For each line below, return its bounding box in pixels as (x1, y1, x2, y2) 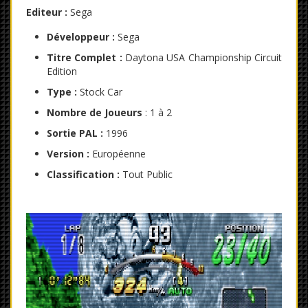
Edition (47, 65, 77, 78)
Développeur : (47, 30, 115, 44)
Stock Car (77, 85, 122, 99)
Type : (47, 85, 77, 99)
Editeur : (26, 5, 67, 19)
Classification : (47, 168, 120, 181)
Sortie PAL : (47, 126, 103, 140)
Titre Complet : (47, 51, 122, 65)
